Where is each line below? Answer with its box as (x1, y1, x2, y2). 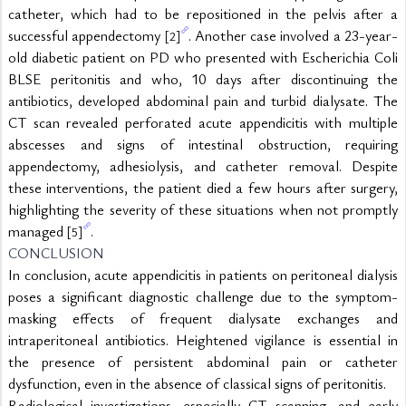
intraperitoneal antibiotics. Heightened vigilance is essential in (8, 330, 398, 350)
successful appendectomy (8, 25, 165, 45)
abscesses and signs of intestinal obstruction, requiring (8, 134, 398, 154)
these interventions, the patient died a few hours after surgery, (8, 178, 398, 198)
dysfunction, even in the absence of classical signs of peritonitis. (8, 373, 386, 393)
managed (8, 221, 67, 241)
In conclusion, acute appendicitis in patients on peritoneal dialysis (8, 265, 398, 285)
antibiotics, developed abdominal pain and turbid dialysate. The (8, 91, 398, 111)
